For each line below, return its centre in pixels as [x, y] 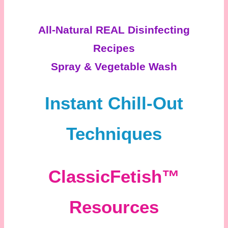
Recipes [114, 48]
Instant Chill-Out [114, 103]
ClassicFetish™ [114, 176]
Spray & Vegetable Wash [114, 66]
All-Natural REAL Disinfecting [114, 30]
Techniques [114, 133]
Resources [114, 207]
